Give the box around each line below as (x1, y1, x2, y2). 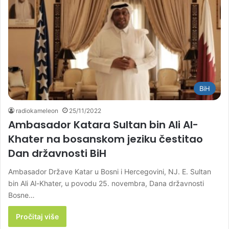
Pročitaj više (16, 212, 59, 221)
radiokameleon (16, 106, 58, 114)
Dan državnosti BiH (8, 146, 106, 161)
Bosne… (8, 190, 35, 199)
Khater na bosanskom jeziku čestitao (8, 131, 203, 146)
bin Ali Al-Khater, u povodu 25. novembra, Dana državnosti (8, 178, 204, 188)
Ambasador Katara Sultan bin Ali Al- (8, 117, 198, 132)
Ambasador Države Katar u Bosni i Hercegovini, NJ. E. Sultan (8, 167, 211, 176)
